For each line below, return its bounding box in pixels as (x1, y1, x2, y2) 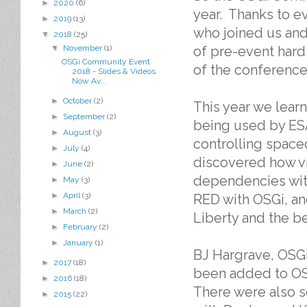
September (63, 112, 108, 121)
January (63, 238, 96, 247)
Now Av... (71, 76, 106, 86)
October (63, 96, 95, 106)
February (63, 222, 100, 232)
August (63, 127, 94, 137)
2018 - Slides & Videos (71, 66, 156, 76)
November (63, 43, 105, 53)
